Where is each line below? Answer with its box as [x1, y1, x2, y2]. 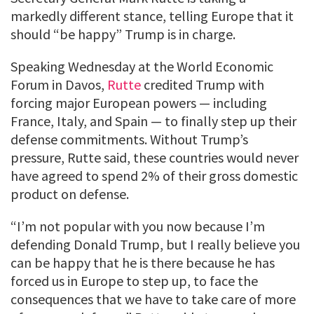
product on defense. [11, 184, 129, 203]
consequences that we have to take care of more [11, 289, 296, 308]
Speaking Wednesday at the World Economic [11, 57, 273, 75]
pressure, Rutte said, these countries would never [11, 148, 299, 166]
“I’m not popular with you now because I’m [11, 217, 265, 235]
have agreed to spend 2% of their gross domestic [11, 166, 298, 184]
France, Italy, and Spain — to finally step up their [11, 111, 296, 130]
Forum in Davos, [11, 75, 107, 93]
